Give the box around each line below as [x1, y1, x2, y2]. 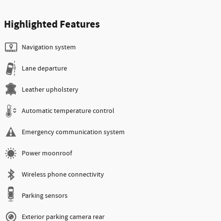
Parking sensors [22, 191, 68, 200]
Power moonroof [22, 148, 72, 158]
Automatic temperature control [22, 106, 114, 115]
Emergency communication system [22, 127, 125, 137]
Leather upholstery [22, 85, 78, 94]
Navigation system [22, 42, 76, 52]
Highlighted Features [4, 17, 100, 32]
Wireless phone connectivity [22, 170, 104, 179]
